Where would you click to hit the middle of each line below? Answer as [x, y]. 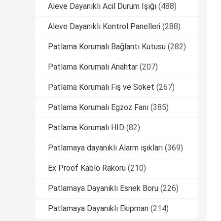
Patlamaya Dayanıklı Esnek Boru [103, 188]
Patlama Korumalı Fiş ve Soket [101, 87]
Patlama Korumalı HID [86, 128]
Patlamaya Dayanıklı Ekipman [98, 209]
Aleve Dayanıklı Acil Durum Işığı [102, 6]
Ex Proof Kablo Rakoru [87, 168]
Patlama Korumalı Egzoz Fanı [98, 108]
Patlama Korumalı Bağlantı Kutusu [107, 47]
